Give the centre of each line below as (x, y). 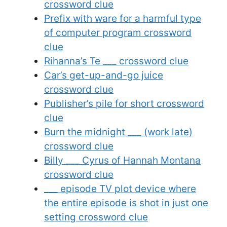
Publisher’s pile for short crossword (124, 104)
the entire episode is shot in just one (126, 203)
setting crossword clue (96, 217)
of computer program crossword (118, 33)
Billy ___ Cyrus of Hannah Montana (122, 161)
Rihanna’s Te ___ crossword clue (116, 61)
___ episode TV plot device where (120, 189)
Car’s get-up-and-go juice (104, 75)
